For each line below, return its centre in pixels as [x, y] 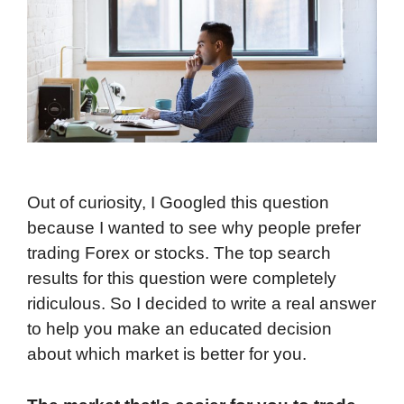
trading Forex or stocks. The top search [179, 253]
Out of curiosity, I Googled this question [178, 203]
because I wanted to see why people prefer [194, 228]
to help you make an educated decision [179, 329]
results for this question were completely [182, 279]
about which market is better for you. [167, 354]
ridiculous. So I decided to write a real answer [202, 304]
